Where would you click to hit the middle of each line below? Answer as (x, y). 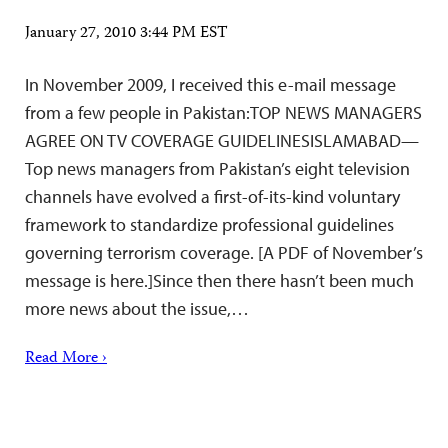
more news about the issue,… (137, 309)
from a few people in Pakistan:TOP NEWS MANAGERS (223, 113)
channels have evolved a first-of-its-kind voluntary (212, 197)
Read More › (66, 359)
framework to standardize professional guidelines (209, 225)
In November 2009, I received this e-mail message (210, 85)
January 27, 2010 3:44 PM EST (126, 34)
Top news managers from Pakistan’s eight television (217, 169)
